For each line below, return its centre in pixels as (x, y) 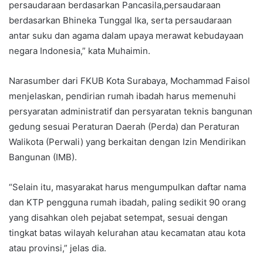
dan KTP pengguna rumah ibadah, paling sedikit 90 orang (127, 202)
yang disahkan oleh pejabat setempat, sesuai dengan (118, 217)
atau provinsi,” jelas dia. (58, 248)
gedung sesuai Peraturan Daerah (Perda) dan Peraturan (124, 126)
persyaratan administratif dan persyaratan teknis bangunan (131, 111)
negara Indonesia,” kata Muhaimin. (80, 50)
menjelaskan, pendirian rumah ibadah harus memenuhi (122, 96)
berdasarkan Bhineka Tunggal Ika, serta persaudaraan (120, 20)
